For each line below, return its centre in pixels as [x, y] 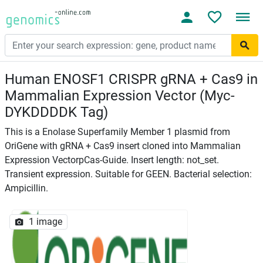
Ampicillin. [26, 188]
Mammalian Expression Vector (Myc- [120, 96]
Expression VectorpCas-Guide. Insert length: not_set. [112, 160]
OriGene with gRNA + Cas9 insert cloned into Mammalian [123, 146]
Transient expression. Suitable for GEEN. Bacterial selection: [128, 174]
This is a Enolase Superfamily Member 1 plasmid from [117, 132]
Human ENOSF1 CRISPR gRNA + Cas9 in [131, 79]
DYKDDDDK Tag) [56, 112]
